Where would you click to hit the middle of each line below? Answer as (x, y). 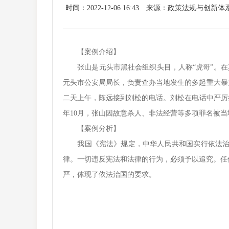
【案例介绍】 (91, 52)
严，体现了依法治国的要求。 (109, 175)
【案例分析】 (91, 129)
